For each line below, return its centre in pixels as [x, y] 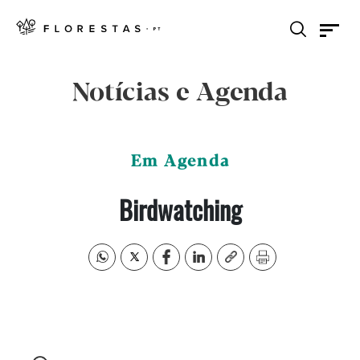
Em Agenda [180, 162]
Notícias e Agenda [180, 93]
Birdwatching [180, 209]
